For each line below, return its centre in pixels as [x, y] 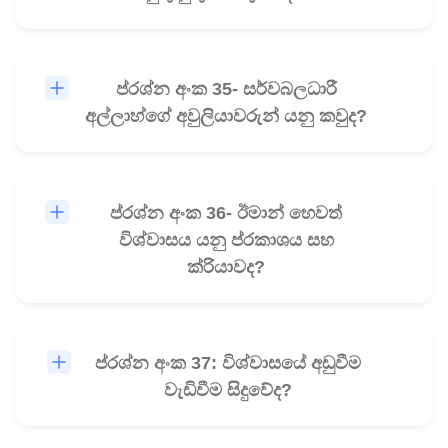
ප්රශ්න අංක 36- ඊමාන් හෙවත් [226, 212]
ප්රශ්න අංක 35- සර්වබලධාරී [226, 89]
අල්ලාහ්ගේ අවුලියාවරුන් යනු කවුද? [226, 116]
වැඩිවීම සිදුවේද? [228, 390]
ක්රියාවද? [226, 266]
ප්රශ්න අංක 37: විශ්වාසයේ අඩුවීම [228, 363]
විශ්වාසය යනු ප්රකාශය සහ [226, 239]
